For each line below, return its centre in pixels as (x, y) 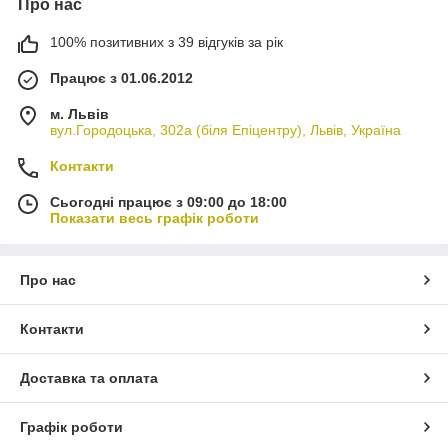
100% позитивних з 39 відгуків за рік (166, 41)
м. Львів (79, 113)
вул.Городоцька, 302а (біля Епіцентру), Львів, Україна (225, 129)
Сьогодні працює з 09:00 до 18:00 (168, 201)
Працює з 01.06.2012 (121, 77)
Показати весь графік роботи (154, 217)
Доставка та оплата (89, 377)
